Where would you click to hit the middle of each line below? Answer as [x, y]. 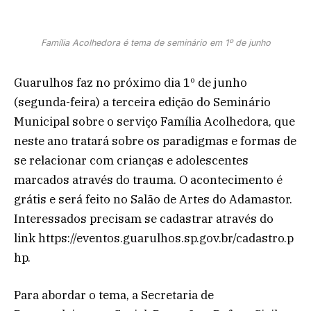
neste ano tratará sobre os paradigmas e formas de [155, 141]
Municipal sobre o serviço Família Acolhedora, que [154, 121]
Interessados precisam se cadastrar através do [144, 218]
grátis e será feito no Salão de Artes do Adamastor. [153, 199]
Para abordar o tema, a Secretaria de [114, 295]
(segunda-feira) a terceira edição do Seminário [142, 102]
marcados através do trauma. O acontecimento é [148, 179]
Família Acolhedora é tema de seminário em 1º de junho [155, 42]
